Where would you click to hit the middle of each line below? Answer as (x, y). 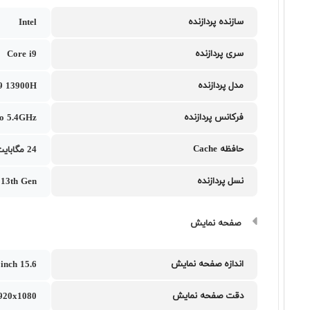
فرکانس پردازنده (214, 118)
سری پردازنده (220, 54)
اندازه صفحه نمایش (208, 264)
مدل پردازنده (221, 86)
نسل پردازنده (221, 181)
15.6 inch (29, 265)
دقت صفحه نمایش (208, 296)
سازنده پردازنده (216, 22)
